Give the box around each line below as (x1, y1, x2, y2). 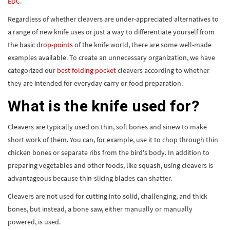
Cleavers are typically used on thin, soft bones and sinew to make (8, 122, 207, 131)
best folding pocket (57, 65, 116, 75)
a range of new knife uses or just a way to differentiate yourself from (8, 27, 215, 36)
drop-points (36, 40, 73, 49)
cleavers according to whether (116, 65, 209, 75)
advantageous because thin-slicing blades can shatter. (8, 173, 172, 183)
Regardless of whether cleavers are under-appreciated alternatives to (8, 14, 219, 24)
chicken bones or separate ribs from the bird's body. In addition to (8, 147, 209, 157)
